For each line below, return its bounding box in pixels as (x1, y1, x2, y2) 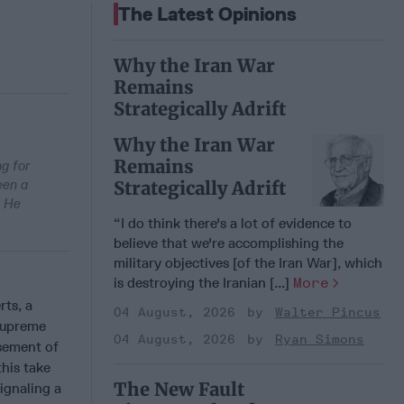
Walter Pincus (275, 304, 381, 320)
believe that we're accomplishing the (114, 234, 344, 252)
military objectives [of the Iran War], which (114, 253, 382, 271)
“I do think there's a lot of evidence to (114, 214, 352, 232)
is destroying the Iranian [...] (114, 273, 293, 291)
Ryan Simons (275, 331, 364, 347)
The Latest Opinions (118, 2, 297, 25)
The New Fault (114, 377, 244, 400)
